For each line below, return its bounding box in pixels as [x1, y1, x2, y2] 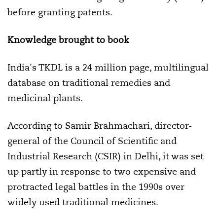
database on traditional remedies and [7, 77, 170, 88]
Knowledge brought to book [7, 34, 129, 45]
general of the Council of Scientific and [7, 135, 177, 147]
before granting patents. [7, 6, 112, 18]
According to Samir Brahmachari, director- [7, 120, 192, 131]
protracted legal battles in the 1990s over [7, 181, 184, 192]
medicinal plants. [7, 92, 83, 104]
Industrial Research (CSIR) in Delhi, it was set [7, 150, 204, 162]
